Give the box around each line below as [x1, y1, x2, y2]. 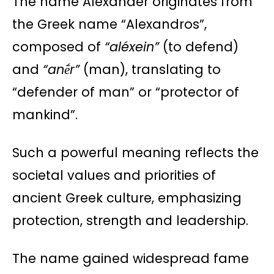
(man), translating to [80, 61, 221, 79]
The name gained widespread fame [12, 250, 249, 268]
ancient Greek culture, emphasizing [12, 189, 242, 207]
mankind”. [12, 106, 78, 124]
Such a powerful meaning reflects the [12, 144, 259, 162]
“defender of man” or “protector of [12, 83, 239, 102]
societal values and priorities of [12, 166, 216, 185]
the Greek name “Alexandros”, [12, 15, 207, 34]
